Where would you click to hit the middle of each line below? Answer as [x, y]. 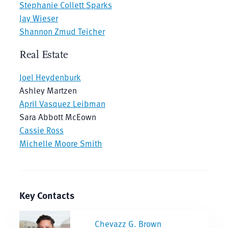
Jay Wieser [38, 18]
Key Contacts [47, 195]
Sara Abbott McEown [58, 117]
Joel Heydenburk [50, 77]
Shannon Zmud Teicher [62, 31]
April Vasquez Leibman [62, 103]
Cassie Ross [41, 130]
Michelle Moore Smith [61, 143]
